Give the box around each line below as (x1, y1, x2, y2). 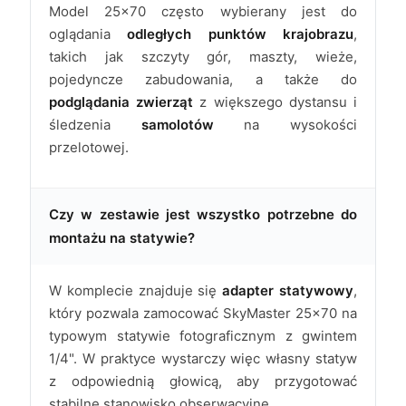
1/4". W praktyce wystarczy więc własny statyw (49, 350, 357, 368)
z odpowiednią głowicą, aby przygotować (49, 372, 357, 391)
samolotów (140, 116, 214, 134)
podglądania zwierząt (49, 93, 194, 111)
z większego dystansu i (193, 93, 358, 111)
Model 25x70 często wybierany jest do (49, 3, 357, 21)
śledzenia (49, 116, 141, 134)
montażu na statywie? (49, 229, 195, 247)
